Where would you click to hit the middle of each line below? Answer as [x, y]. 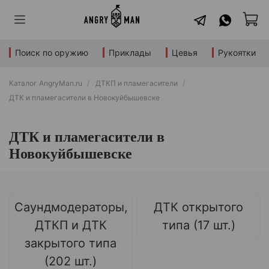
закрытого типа [71, 243]
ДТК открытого [198, 207]
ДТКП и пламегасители [137, 83]
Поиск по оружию [52, 53]
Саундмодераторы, [71, 207]
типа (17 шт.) [198, 225]
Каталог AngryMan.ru [46, 83]
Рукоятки [237, 53]
